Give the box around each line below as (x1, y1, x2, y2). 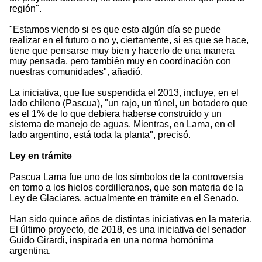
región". (9, 4, 42, 14)
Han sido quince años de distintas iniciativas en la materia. (9, 214, 252, 225)
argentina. (9, 246, 51, 256)
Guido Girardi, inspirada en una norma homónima (9, 235, 214, 246)
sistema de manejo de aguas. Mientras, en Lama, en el (9, 119, 235, 130)
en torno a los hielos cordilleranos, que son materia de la (9, 182, 243, 193)
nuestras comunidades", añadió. (9, 67, 143, 77)
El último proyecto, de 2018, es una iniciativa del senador (9, 225, 246, 235)
